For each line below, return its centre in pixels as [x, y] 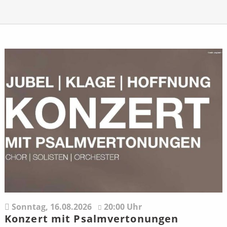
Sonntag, [30, 206]
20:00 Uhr [123, 206]
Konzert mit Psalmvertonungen [91, 218]
